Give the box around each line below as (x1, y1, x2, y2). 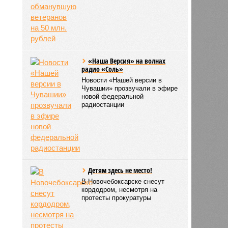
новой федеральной (81, 92, 144, 100)
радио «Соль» (81, 64, 124, 74)
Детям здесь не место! (88, 165, 153, 175)
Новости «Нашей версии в (81, 76, 162, 84)
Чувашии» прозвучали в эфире (81, 84, 178, 92)
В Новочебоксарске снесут (81, 177, 165, 185)
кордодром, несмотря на (81, 185, 158, 193)
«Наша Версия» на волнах (88, 55, 166, 66)
